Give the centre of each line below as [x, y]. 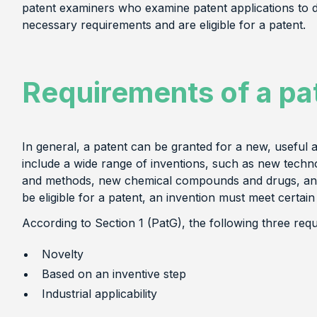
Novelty [62, 254]
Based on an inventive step [114, 273]
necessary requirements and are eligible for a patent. [163, 24]
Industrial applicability [99, 293]
